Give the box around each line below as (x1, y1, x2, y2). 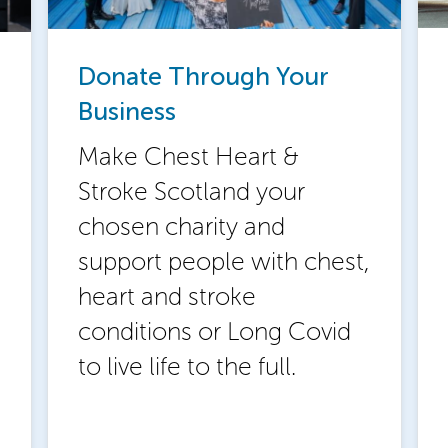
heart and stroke (77, 281, 256, 313)
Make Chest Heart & (77, 141, 299, 173)
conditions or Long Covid (77, 316, 351, 348)
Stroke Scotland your (77, 176, 305, 208)
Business (77, 96, 176, 128)
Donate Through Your (77, 61, 329, 93)
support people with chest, (77, 246, 370, 278)
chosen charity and (77, 211, 285, 243)
